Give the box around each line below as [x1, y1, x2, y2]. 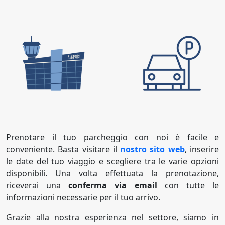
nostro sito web [120, 144, 185, 155]
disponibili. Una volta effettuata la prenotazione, [6, 168, 219, 179]
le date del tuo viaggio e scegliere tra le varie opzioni [6, 156, 219, 167]
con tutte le [164, 180, 219, 191]
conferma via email [68, 180, 165, 191]
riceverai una [6, 180, 69, 191]
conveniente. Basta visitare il [6, 144, 121, 155]
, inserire [184, 144, 219, 155]
